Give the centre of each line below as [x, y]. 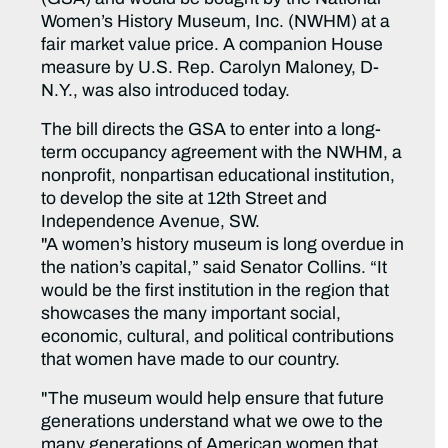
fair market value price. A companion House [212, 45]
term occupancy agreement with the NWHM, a [222, 153]
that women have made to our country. [191, 360]
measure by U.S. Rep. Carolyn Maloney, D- [210, 68]
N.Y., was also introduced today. [166, 91]
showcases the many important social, [191, 314]
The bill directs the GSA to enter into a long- [211, 130]
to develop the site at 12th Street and [184, 199]
